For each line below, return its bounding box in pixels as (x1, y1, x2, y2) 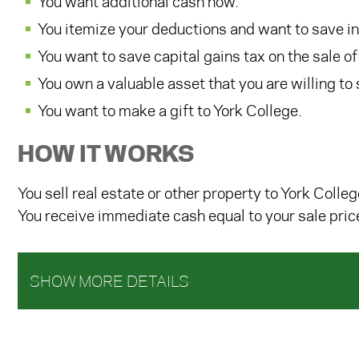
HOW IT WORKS (18, 144, 194, 167)
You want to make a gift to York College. (38, 105, 302, 119)
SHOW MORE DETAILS (30, 276, 189, 290)
